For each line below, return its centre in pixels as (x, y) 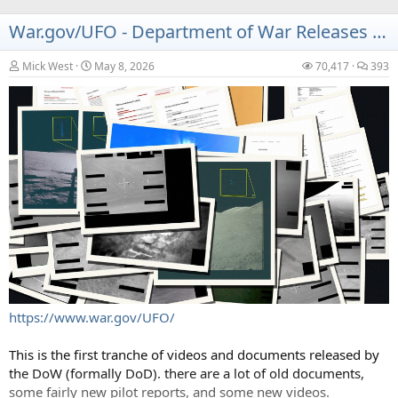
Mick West (48, 66)
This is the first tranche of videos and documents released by (194, 355)
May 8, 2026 (124, 66)
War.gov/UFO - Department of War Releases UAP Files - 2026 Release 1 (379, 31)
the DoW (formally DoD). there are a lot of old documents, (187, 374)
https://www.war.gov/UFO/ (92, 318)
